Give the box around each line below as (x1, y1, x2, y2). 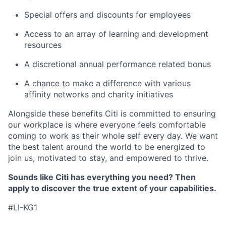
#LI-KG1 (8, 202, 37, 212)
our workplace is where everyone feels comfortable (8, 120, 206, 130)
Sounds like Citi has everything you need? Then (8, 172, 196, 182)
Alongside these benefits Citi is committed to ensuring (8, 108, 216, 119)
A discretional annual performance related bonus (24, 59, 211, 69)
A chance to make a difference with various (24, 78, 191, 88)
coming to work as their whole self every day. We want (8, 131, 218, 141)
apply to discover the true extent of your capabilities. (8, 183, 216, 193)
